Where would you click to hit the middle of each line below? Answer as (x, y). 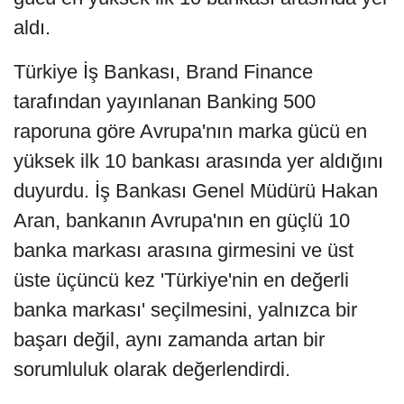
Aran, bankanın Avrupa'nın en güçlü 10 (182, 220)
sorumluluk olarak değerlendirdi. (152, 369)
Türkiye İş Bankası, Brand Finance (163, 71)
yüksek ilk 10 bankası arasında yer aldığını (198, 161)
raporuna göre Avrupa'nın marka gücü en (190, 131)
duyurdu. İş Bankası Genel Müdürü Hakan (196, 190)
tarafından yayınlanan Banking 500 (165, 101)
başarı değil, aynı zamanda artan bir (169, 339)
